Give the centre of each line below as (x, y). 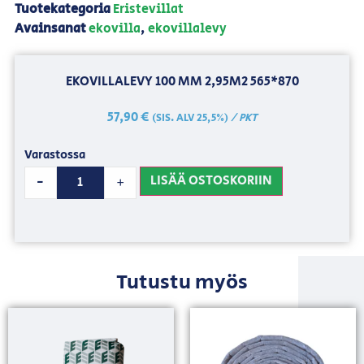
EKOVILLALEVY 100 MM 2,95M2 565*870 (182, 81)
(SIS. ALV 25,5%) (190, 118)
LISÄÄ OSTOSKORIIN (212, 180)
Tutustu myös (182, 283)
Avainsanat (50, 29)
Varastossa (54, 155)
